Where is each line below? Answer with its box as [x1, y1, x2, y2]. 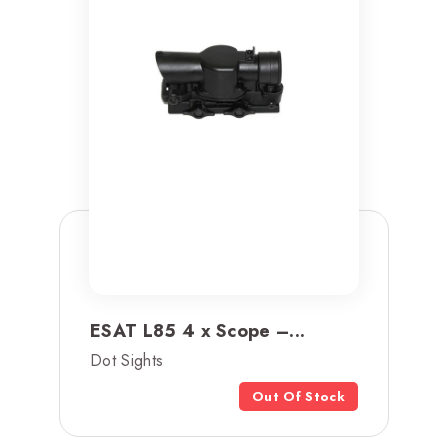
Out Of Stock [252, 386, 345, 406]
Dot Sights [90, 348, 164, 372]
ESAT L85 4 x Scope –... [90, 317, 306, 344]
